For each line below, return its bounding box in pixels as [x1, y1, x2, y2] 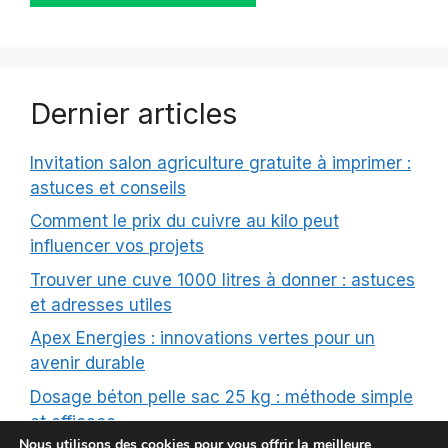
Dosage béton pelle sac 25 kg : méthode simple [30, 386, 413, 407]
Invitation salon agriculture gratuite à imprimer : [30, 152, 411, 173]
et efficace [30, 411, 116, 432]
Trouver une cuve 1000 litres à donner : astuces [30, 269, 415, 290]
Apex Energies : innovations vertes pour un [30, 328, 375, 349]
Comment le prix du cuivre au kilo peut [30, 211, 339, 232]
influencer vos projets [30, 236, 204, 257]
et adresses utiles [30, 294, 172, 315]
